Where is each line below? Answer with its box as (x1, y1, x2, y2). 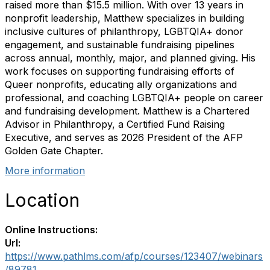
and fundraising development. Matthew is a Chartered (5, 105, 250, 117)
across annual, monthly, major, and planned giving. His (5, 52, 256, 64)
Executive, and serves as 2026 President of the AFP (5, 131, 243, 143)
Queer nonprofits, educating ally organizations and (5, 78, 237, 90)
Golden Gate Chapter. (5, 145, 103, 157)
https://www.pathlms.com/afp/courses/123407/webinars (5, 250, 263, 262)
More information (5, 165, 85, 177)
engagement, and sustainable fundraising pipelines (5, 39, 234, 51)
